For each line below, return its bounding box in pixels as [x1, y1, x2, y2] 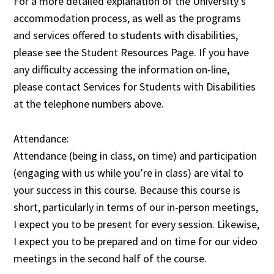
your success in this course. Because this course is [13, 183, 241, 198]
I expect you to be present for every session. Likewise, [13, 217, 260, 232]
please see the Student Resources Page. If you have [13, 45, 250, 60]
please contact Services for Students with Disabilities [13, 80, 256, 94]
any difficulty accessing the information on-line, [13, 62, 230, 77]
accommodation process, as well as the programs [13, 11, 242, 26]
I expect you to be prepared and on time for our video [13, 234, 258, 249]
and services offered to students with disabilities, [13, 28, 239, 43]
